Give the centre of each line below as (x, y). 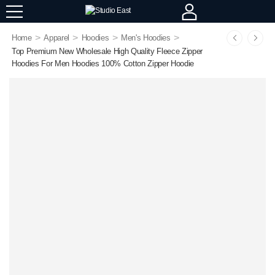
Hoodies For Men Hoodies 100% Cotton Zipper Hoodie (103, 64)
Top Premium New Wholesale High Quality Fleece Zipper (107, 51)
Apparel (57, 38)
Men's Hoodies (145, 38)
